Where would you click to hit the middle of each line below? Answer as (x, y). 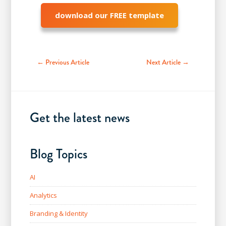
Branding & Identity (59, 214)
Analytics (43, 195)
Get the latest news (79, 117)
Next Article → (168, 62)
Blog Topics (58, 154)
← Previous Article (63, 62)
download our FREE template (109, 15)
